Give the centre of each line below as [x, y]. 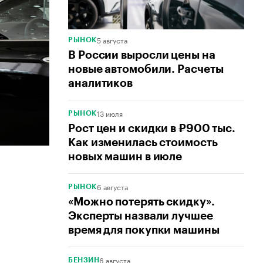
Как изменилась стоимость [143, 143]
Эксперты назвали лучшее [141, 216]
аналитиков [101, 83]
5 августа [112, 40]
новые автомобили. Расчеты [146, 69]
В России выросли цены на [142, 55]
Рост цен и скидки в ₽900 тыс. [152, 129]
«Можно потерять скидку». [141, 202]
